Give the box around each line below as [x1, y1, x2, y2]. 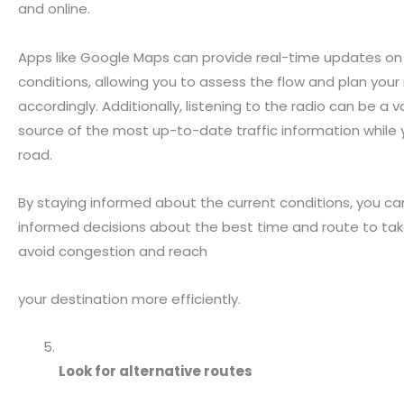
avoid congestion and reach [18, 241, 207, 261]
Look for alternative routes [59, 362, 252, 381]
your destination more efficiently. [18, 289, 241, 309]
